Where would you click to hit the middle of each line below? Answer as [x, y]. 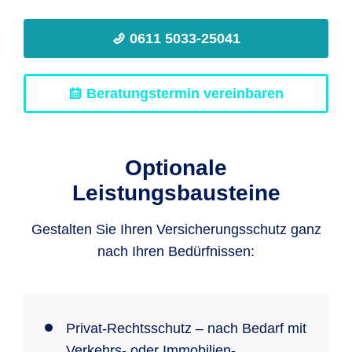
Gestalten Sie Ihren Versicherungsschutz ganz [176, 229]
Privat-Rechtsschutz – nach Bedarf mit [186, 328]
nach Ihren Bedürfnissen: [176, 251]
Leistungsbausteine [176, 193]
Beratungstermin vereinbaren [183, 93]
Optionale [176, 168]
